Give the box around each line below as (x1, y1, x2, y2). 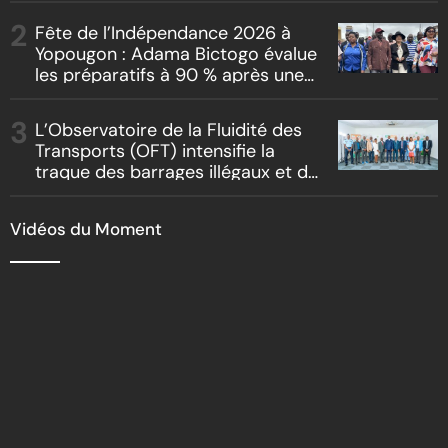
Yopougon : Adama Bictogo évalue (35, 41, 317, 66)
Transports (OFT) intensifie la (35, 138, 275, 163)
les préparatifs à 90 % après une (35, 62, 304, 87)
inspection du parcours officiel (35, 83, 287, 108)
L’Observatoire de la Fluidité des (35, 117, 302, 142)
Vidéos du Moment (10, 217, 162, 240)
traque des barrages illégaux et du (35, 159, 318, 184)
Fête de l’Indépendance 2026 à (35, 20, 291, 45)
